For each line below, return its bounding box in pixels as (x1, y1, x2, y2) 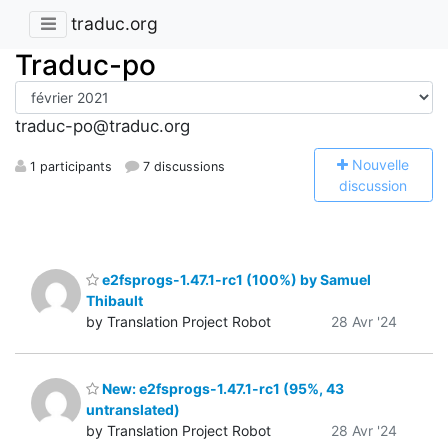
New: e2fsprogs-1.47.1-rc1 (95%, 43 (99, 380, 344, 398)
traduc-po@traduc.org (15, 116, 190, 137)
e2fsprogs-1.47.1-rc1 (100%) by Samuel (99, 270, 371, 288)
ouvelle (363, 155, 410, 173)
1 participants (26, 158, 112, 174)
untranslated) (86, 401, 180, 419)
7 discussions (139, 158, 226, 174)
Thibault (86, 291, 143, 309)
